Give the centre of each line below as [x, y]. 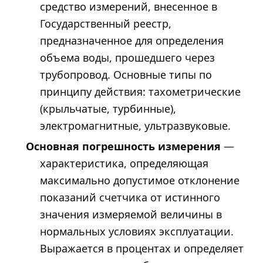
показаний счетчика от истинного [130, 198]
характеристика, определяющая [124, 163]
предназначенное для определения [132, 40]
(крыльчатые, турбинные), [108, 108]
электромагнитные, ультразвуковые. [135, 125]
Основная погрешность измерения [123, 146]
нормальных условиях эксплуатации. [137, 232]
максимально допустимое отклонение [140, 181]
